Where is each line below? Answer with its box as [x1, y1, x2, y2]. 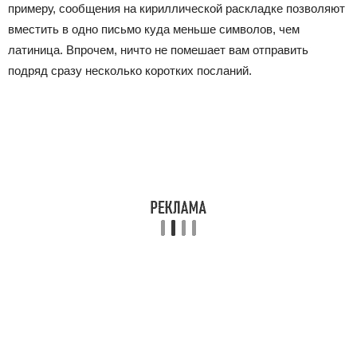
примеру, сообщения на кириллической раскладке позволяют [8, 2, 345, 15]
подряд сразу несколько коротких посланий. [8, 64, 252, 77]
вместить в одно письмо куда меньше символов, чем [8, 22, 300, 36]
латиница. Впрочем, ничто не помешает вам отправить [8, 43, 308, 57]
